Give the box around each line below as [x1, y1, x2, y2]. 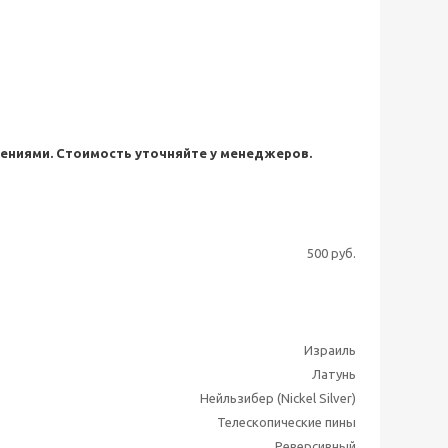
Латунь [312, 367, 356, 381]
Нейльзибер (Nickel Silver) [200, 391, 356, 405]
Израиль [304, 343, 356, 357]
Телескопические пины [217, 415, 356, 429]
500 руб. [307, 246, 356, 260]
